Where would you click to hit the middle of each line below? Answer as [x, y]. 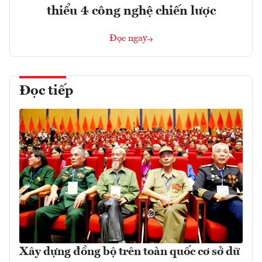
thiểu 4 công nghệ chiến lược [131, 11]
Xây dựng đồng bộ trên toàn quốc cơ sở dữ [130, 252]
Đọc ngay [128, 39]
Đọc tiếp [46, 92]
